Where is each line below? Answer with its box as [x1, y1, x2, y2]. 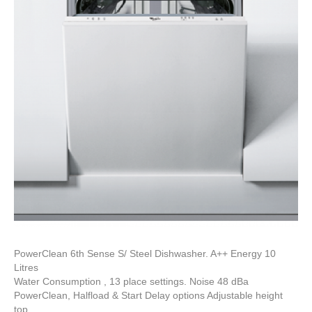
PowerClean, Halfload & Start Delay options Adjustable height [14, 289, 283, 301]
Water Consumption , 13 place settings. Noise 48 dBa [14, 275, 249, 287]
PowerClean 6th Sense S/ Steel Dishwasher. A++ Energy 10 [14, 247, 276, 259]
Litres [14, 261, 38, 273]
